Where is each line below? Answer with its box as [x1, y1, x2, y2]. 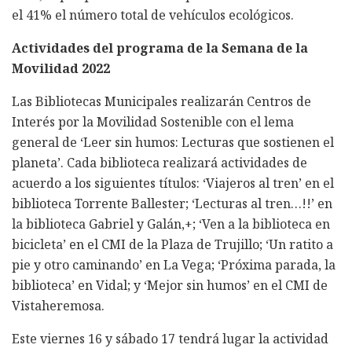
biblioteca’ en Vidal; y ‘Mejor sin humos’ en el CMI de [12, 276, 328, 294]
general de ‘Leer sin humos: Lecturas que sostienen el [12, 133, 334, 151]
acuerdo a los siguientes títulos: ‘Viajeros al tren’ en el [12, 174, 334, 192]
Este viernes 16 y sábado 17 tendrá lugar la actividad [12, 329, 328, 347]
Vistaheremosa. [12, 296, 104, 314]
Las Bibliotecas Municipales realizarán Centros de [12, 92, 311, 110]
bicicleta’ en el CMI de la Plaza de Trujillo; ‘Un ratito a [12, 235, 333, 253]
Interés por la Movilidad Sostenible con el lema [12, 112, 294, 130]
